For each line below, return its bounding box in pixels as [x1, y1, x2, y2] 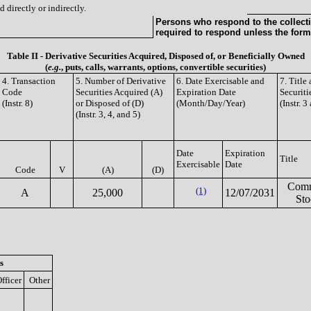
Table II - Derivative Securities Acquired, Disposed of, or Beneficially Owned [6, 51, 305, 61]
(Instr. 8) [2, 98, 33, 108]
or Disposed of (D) [76, 98, 144, 108]
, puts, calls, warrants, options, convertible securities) [61, 62, 266, 72]
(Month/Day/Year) [176, 98, 245, 108]
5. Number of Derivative [76, 76, 166, 86]
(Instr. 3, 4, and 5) [76, 109, 140, 119]
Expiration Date [176, 87, 236, 97]
